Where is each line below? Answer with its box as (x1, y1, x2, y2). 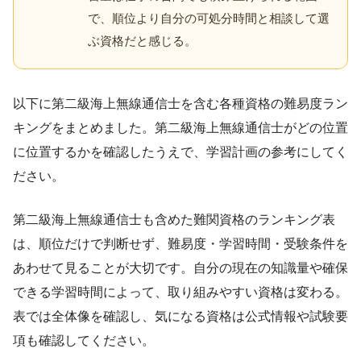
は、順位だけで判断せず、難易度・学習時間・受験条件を (13, 237, 348, 251)
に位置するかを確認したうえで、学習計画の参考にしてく (13, 145, 348, 160)
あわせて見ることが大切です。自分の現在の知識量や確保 (13, 261, 348, 276)
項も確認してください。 (13, 334, 155, 348)
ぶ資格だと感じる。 (88, 34, 197, 48)
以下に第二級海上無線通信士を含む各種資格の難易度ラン (13, 97, 348, 111)
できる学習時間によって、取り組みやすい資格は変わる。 (13, 285, 348, 300)
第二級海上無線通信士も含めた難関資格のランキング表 (13, 213, 335, 227)
